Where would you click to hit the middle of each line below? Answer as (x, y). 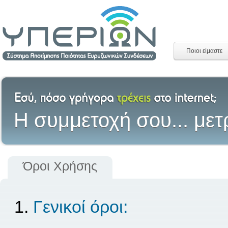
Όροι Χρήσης (60, 166)
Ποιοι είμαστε (204, 51)
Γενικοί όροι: (80, 207)
